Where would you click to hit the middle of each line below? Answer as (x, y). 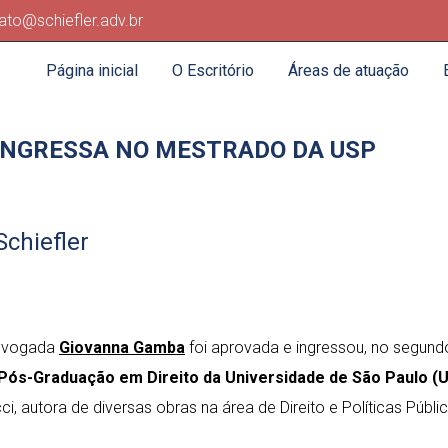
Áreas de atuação (348, 70)
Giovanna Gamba (122, 347)
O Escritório (213, 70)
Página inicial (92, 70)
